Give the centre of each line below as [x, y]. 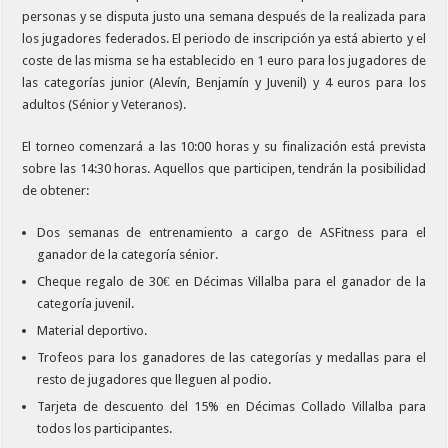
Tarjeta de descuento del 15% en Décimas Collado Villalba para [231, 406]
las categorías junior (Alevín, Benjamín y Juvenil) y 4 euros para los [224, 82]
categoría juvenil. [86, 303]
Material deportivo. [92, 330]
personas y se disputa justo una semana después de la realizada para [224, 16]
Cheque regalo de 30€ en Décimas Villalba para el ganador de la [231, 281]
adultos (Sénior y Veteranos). [104, 104]
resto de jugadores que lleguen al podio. [154, 379]
